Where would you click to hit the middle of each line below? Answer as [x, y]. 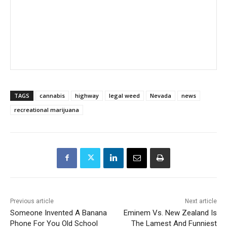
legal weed [124, 95]
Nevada [161, 95]
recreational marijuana [47, 109]
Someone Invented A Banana [59, 213]
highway [87, 95]
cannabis [52, 95]
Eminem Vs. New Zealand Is [170, 213]
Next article [201, 201]
